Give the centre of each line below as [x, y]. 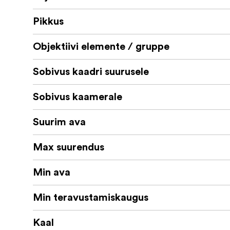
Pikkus [48, 22]
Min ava [52, 173]
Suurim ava [59, 122]
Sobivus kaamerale [78, 97]
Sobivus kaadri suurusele [91, 72]
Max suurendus [69, 148]
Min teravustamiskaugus [91, 198]
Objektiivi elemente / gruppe [101, 47]
